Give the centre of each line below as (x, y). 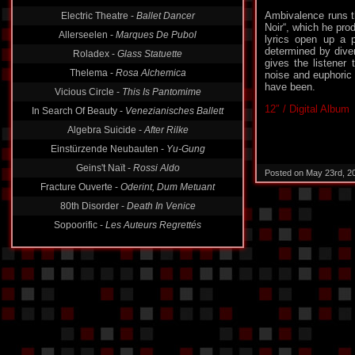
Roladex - (95, 54)
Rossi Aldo (156, 168)
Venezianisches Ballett (174, 111)
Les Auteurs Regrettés (153, 225)
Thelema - (92, 73)
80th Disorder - (93, 206)
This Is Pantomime (161, 92)
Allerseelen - (87, 35)
